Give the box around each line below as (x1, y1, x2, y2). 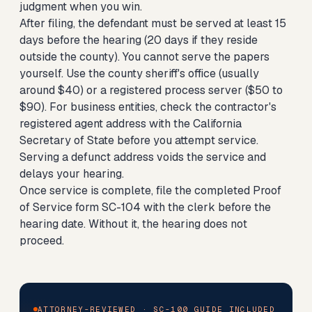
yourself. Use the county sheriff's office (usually (19, 66, 259, 81)
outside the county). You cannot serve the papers (19, 49, 270, 64)
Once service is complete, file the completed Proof (19, 183, 281, 198)
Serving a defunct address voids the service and (19, 150, 266, 164)
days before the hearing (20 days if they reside (19, 33, 258, 47)
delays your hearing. (19, 166, 124, 181)
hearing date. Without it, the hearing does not (19, 217, 247, 231)
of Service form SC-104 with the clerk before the (19, 200, 271, 214)
